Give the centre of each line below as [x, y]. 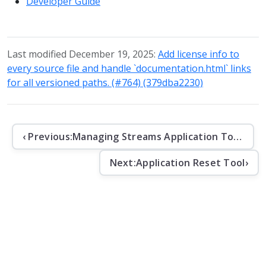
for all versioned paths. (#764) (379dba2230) [105, 82]
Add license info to [199, 54]
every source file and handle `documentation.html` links [129, 68]
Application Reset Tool [191, 162]
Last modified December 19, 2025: [83, 54]
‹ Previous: [47, 136]
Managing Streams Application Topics [238, 136]
